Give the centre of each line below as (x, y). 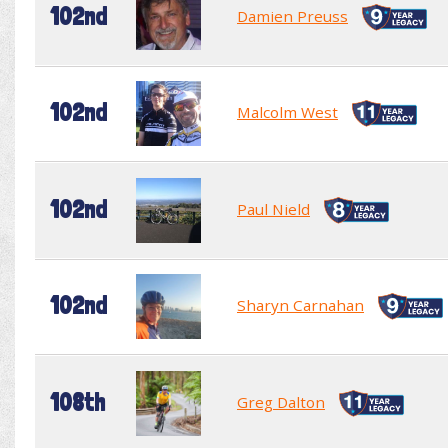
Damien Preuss (292, 15)
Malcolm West (287, 111)
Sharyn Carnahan (300, 304)
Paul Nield (273, 208)
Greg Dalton (281, 401)
